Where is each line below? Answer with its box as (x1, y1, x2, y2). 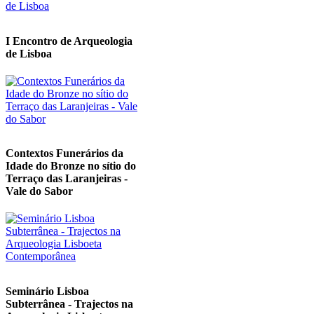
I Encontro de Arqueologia (6, 34, 132, 47)
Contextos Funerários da (6, 147, 123, 160)
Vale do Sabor (6, 185, 73, 198)
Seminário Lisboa (6, 285, 89, 297)
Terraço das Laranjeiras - (6, 172, 128, 185)
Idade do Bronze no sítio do (6, 160, 136, 172)
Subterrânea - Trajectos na (6, 297, 133, 310)
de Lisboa (6, 47, 52, 60)
